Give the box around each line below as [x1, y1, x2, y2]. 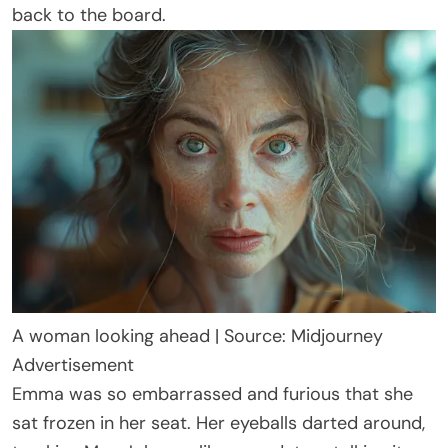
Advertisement [12, 352, 134, 377]
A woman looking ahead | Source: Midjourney [12, 323, 383, 348]
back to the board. [12, 3, 166, 28]
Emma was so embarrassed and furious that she [12, 381, 413, 406]
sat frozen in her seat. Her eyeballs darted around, [12, 410, 425, 435]
